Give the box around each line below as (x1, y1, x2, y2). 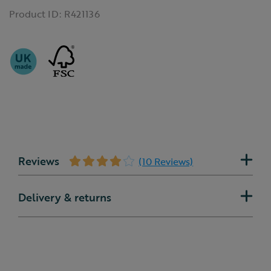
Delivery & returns (18, 189, 111, 205)
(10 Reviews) (139, 154, 194, 169)
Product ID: (9, 7, 61, 21)
